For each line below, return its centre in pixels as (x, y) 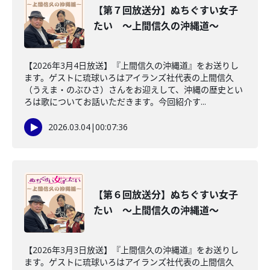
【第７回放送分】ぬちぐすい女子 (166, 10)
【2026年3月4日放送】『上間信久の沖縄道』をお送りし (131, 65)
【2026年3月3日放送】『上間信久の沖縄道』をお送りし (131, 250)
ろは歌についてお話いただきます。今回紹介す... (115, 102)
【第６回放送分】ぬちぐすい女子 (166, 195)
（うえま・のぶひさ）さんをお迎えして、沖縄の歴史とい (133, 89)
